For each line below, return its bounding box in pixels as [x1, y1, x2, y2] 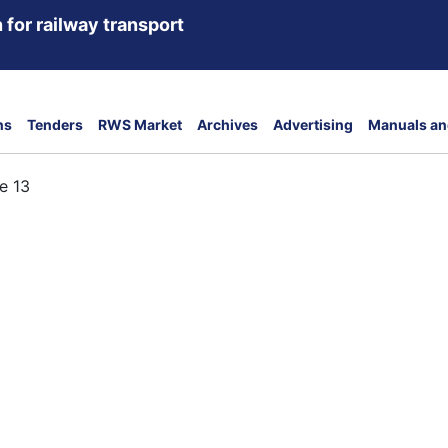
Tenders [27, 115, 83, 133]
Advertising [273, 115, 353, 133]
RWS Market [98, 115, 182, 133]
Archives [197, 115, 258, 133]
